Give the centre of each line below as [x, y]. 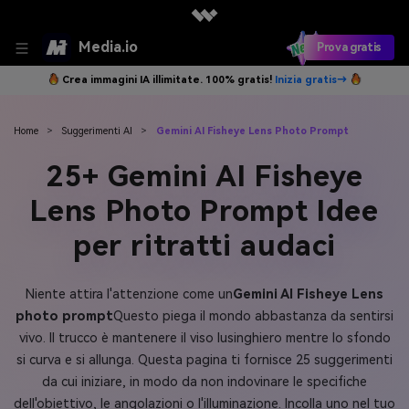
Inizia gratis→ [311, 80]
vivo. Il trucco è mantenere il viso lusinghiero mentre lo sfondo [204, 338]
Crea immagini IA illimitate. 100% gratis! [168, 80]
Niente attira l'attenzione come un [129, 294]
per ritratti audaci [204, 246]
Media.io [108, 47]
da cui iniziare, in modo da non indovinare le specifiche [204, 382]
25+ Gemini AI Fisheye [204, 177]
